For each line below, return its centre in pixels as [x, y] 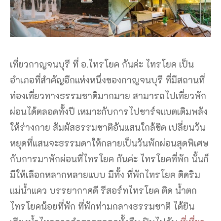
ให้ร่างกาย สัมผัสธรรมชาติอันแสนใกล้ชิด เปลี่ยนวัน [108, 128]
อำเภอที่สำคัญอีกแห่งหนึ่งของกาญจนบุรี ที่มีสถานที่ [107, 80]
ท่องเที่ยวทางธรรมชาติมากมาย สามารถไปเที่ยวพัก [108, 96]
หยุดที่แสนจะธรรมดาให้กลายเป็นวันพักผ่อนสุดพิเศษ [109, 143]
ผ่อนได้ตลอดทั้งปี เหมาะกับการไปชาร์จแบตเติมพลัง [109, 112]
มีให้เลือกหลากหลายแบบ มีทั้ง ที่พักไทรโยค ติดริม [105, 175]
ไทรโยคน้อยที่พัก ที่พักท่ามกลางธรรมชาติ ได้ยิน [102, 206]
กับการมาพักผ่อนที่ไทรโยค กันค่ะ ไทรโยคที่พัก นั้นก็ [109, 159]
